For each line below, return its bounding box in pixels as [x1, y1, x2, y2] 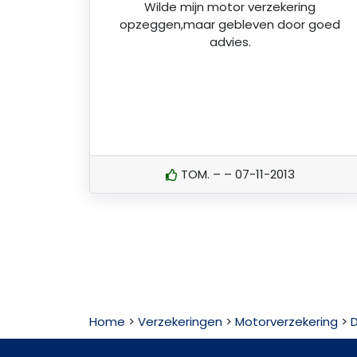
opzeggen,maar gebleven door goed [120, 16, 341, 33]
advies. [209, 33, 251, 51]
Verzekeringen [138, 313, 222, 331]
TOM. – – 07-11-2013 [177, 165, 295, 182]
